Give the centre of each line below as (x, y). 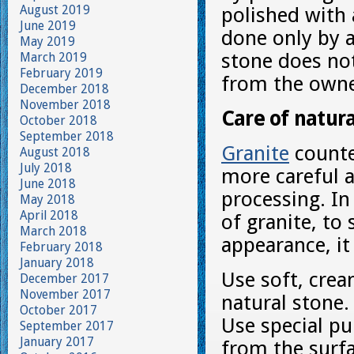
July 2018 (46, 168)
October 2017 (58, 310)
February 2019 (61, 73)
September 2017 (67, 326)
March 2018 (53, 231)
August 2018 (55, 152)
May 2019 (47, 41)
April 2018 (49, 215)
